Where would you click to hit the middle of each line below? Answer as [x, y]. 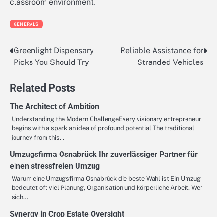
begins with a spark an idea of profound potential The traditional [103, 128]
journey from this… [38, 137]
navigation [36, 70]
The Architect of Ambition [54, 106]
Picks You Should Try [51, 62]
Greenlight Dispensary [54, 50]
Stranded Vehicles [170, 62]
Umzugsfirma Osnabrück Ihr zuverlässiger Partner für [104, 154]
